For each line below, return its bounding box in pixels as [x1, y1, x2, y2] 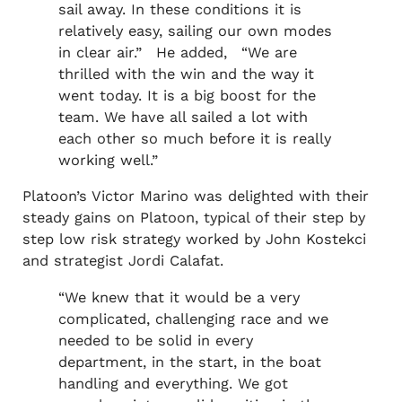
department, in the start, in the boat [57, 353, 321, 371]
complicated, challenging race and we [57, 310, 328, 328]
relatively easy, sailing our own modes [57, 22, 332, 39]
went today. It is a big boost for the [57, 86, 316, 104]
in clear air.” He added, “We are [57, 43, 297, 61]
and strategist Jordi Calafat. [22, 252, 223, 270]
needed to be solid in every [57, 331, 253, 349]
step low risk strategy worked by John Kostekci [22, 231, 366, 249]
